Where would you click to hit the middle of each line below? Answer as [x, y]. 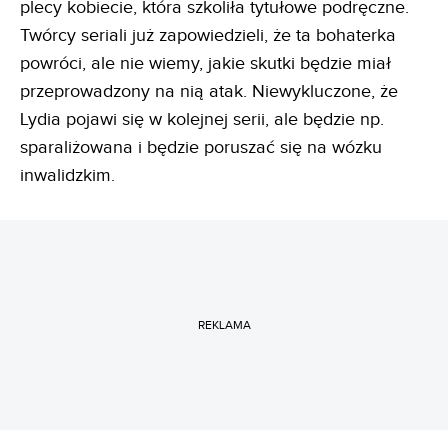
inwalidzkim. [67, 176]
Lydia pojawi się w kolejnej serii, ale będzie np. [202, 120]
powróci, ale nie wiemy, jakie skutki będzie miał [205, 64]
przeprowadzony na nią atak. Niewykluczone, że [209, 92]
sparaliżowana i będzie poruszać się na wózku [201, 148]
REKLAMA [224, 324]
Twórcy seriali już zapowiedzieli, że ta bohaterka [208, 36]
